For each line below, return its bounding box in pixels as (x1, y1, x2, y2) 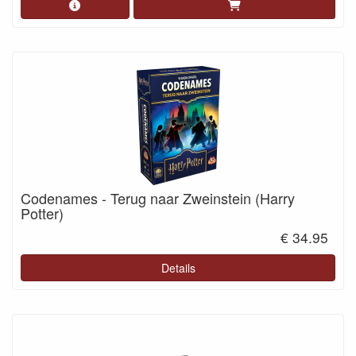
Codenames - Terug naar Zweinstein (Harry (21, 187, 295, 208)
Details (161, 260, 195, 276)
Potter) (21, 202, 64, 223)
